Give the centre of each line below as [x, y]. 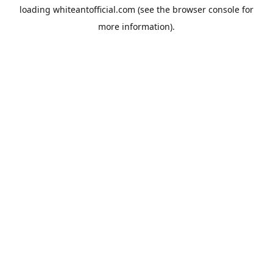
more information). [136, 27]
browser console [206, 9]
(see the [153, 9]
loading [36, 9]
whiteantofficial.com [94, 9]
